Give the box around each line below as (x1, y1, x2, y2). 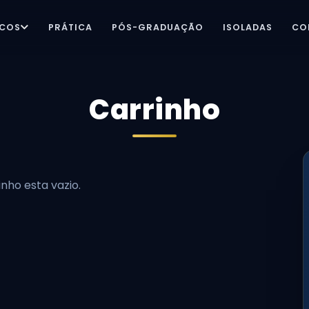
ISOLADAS (222, 21, 272, 33)
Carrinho (89, 90, 220, 129)
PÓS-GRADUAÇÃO (111, 21, 203, 33)
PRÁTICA (48, 21, 92, 33)
